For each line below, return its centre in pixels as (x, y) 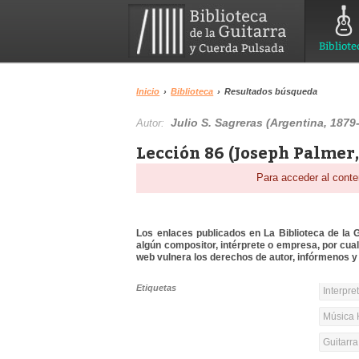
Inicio (148, 91)
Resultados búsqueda (271, 91)
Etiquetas (157, 288)
